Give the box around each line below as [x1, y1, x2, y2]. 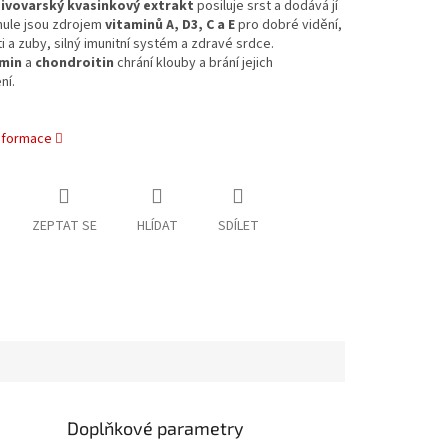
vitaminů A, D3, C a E [104, 15, 235, 36]
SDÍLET [217, 216, 259, 237]
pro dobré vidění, [234, 15, 342, 36]
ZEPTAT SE [31, 216, 97, 237]
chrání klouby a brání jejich [113, 53, 273, 74]
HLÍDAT [136, 216, 178, 237]
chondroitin [34, 53, 114, 74]
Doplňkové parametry [67, 416, 245, 439]
